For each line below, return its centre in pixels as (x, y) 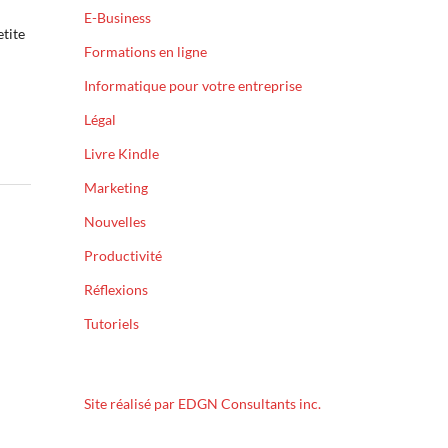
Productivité (123, 255)
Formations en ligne (146, 51)
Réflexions (116, 289)
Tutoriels (112, 323)
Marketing (116, 187)
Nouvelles (115, 221)
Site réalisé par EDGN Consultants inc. (203, 403)
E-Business (118, 17)
